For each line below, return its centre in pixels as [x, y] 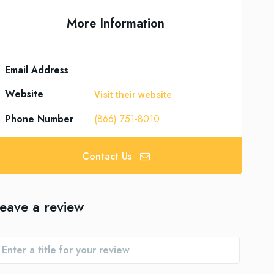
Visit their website [133, 95]
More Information [116, 24]
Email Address [36, 70]
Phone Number [39, 119]
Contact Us [106, 156]
